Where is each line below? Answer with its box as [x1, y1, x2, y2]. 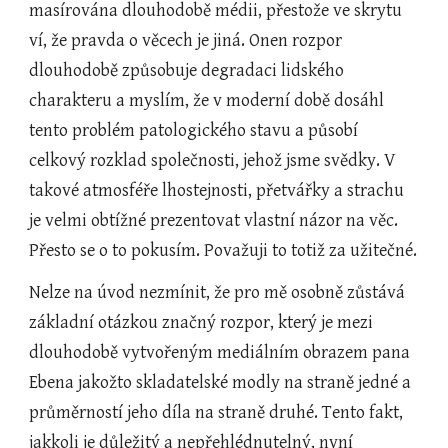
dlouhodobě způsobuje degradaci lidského [29, 60, 345, 81]
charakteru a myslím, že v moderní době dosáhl [29, 90, 385, 111]
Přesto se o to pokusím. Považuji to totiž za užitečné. [29, 240, 418, 261]
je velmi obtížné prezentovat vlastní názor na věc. [29, 210, 399, 231]
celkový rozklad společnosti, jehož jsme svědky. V [29, 150, 397, 171]
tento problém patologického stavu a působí [29, 120, 359, 141]
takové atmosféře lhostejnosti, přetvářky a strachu [29, 180, 405, 201]
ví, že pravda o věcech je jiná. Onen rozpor [29, 30, 343, 51]
